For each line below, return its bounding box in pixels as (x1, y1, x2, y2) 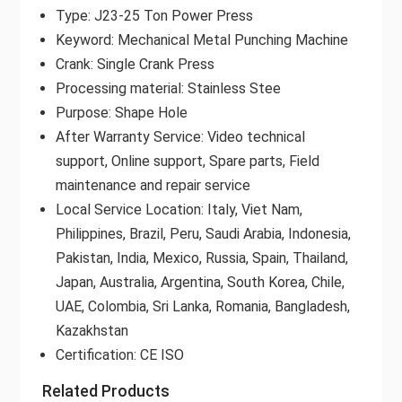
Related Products (41, 380, 170, 400)
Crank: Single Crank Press (55, 55, 214, 73)
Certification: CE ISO (55, 345, 184, 363)
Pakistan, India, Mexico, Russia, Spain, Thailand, (55, 249, 348, 267)
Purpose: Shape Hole (55, 103, 188, 121)
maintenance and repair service (55, 176, 250, 194)
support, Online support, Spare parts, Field (55, 152, 319, 170)
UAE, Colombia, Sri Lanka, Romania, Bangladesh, (55, 297, 350, 315)
